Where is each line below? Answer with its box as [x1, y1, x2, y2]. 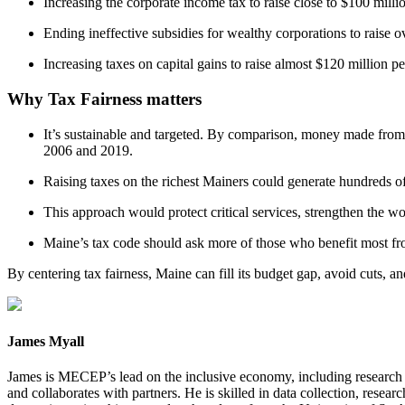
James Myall [7, 333, 84, 349]
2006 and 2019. [43, 142, 133, 158]
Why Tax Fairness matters [7, 89, 202, 108]
